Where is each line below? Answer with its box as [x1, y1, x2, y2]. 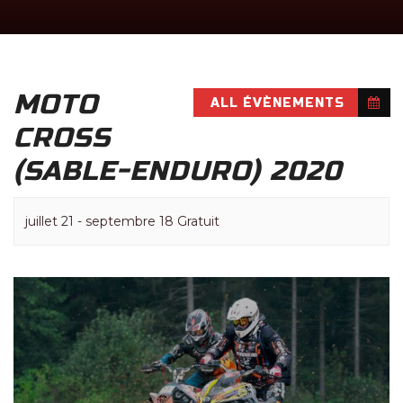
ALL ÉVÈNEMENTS [210, 95, 345, 111]
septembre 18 [85, 213, 174, 229]
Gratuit [177, 213, 219, 229]
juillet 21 [25, 213, 74, 229]
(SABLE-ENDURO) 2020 [13, 155, 342, 187]
